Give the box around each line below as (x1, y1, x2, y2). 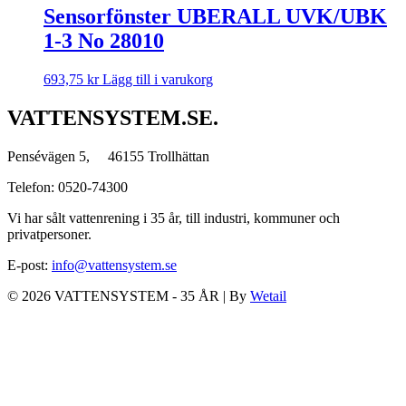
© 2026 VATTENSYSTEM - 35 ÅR (7, 287, 223, 304)
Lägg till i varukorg (102, 71, 213, 87)
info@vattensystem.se (52, 256, 177, 273)
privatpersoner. (7, 226, 92, 242)
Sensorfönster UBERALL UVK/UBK (43, 5, 387, 28)
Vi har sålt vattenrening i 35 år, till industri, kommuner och (7, 209, 340, 226)
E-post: (7, 256, 52, 273)
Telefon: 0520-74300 (7, 179, 128, 195)
